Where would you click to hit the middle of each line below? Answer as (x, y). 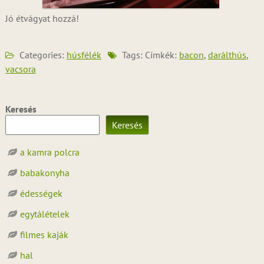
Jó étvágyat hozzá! (42, 18)
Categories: (42, 55)
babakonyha (44, 173)
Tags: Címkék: (149, 55)
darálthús (227, 55)
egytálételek (44, 214)
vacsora (20, 69)
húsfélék (84, 55)
